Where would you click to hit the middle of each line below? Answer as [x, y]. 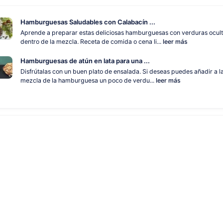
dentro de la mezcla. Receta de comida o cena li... [91, 42]
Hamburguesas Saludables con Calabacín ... [88, 22]
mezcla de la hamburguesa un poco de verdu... [88, 80]
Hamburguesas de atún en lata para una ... [85, 60]
